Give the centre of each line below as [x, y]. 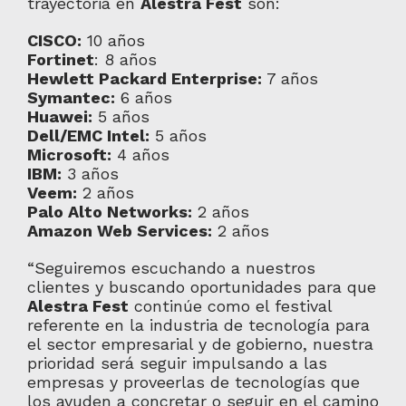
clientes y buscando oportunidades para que [201, 287]
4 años [140, 155]
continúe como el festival [230, 306]
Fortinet [60, 59]
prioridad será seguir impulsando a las [177, 363]
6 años [143, 97]
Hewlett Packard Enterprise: [144, 78]
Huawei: [59, 116]
